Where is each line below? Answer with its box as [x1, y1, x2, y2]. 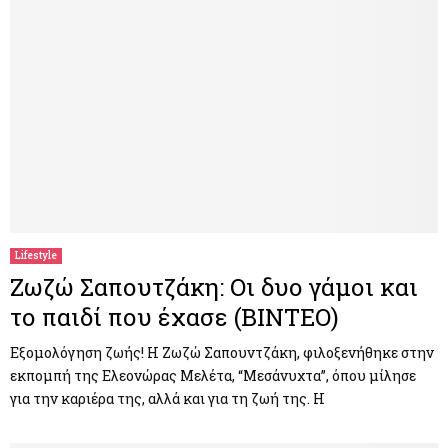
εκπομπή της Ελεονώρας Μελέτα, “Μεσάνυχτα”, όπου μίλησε [10, 366, 416, 386]
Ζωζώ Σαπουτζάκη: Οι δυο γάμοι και [10, 271, 418, 304]
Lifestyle [15, 249, 57, 263]
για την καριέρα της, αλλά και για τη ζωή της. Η [10, 389, 325, 409]
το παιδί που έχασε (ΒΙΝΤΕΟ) [10, 301, 339, 334]
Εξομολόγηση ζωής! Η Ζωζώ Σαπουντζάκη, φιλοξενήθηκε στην [10, 343, 434, 363]
